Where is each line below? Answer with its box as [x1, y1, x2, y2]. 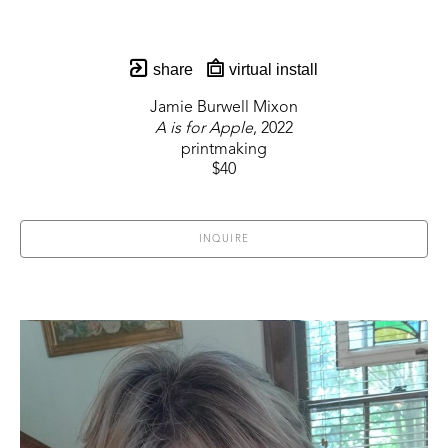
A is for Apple [155, 121, 253, 138]
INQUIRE [198, 234, 250, 245]
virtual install [224, 61, 318, 79]
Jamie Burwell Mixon [150, 100, 298, 117]
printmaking [181, 142, 267, 159]
